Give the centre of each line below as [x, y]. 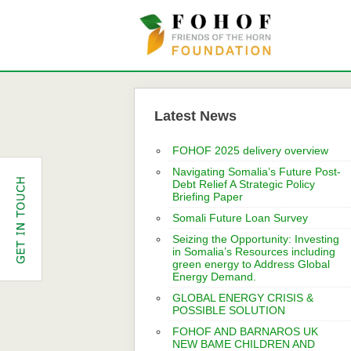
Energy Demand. [214, 277]
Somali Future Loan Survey [240, 218]
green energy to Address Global [251, 264]
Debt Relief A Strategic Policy [244, 184]
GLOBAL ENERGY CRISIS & [243, 298]
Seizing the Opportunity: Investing [256, 239]
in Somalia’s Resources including [254, 251]
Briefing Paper [208, 197]
